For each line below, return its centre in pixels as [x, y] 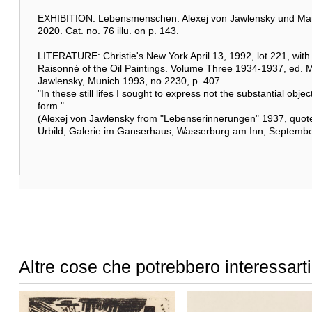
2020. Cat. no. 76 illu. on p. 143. [108, 30]
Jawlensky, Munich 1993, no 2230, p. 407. [130, 80]
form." [50, 106]
